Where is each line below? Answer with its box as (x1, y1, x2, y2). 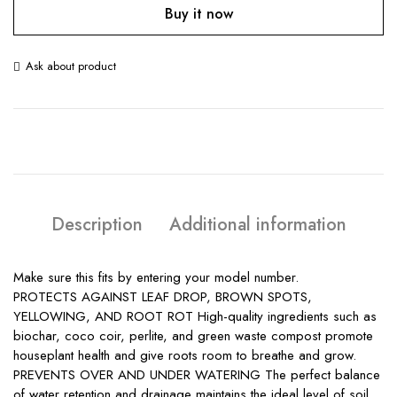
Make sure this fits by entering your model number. (13, 268, 299, 287)
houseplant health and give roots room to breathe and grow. (13, 346, 356, 365)
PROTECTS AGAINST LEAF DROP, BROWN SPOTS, (13, 287, 312, 307)
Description (51, 212, 143, 237)
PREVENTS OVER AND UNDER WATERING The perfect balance (13, 365, 380, 385)
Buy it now (164, 4, 233, 24)
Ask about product (26, 58, 116, 74)
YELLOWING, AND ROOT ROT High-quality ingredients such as (13, 307, 377, 326)
